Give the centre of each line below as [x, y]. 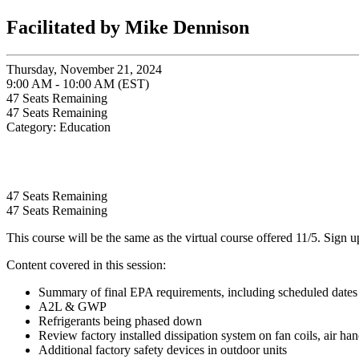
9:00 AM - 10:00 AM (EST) [78, 83]
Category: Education [58, 127]
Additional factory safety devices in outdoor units [163, 349]
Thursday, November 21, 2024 [84, 69]
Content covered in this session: [88, 264]
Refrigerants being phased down [120, 321]
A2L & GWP [74, 306]
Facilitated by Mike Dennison [128, 27]
